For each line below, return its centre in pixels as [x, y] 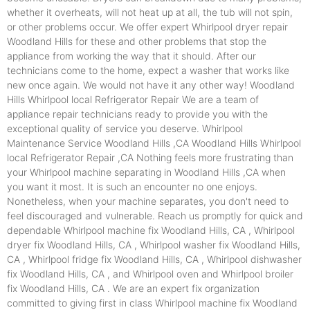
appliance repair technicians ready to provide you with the [137, 114]
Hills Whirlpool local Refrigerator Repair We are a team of [133, 100]
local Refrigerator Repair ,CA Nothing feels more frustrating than [150, 158]
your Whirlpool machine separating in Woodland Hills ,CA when [146, 172]
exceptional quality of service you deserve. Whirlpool [125, 129]
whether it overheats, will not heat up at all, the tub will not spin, [150, 12]
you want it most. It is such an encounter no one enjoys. [132, 187]
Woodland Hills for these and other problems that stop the [137, 42]
